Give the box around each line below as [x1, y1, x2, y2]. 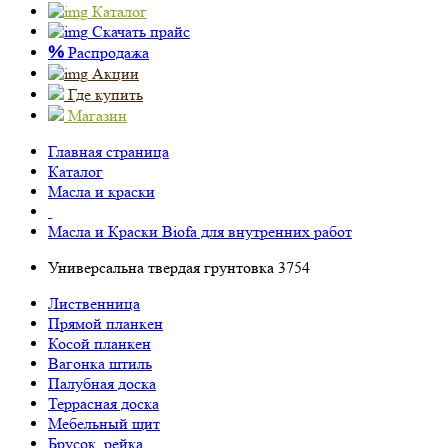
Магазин [68, 106, 127, 125]
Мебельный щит [48, 414, 160, 433]
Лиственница [48, 294, 140, 313]
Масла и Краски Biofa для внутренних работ [48, 222, 352, 241]
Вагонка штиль [48, 354, 152, 373]
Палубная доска [48, 374, 156, 393]
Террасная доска [48, 394, 159, 413]
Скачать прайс [92, 22, 190, 41]
